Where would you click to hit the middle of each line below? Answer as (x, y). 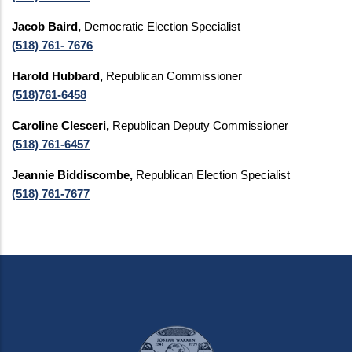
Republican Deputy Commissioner (200, 126)
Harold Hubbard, (59, 76)
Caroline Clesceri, (62, 126)
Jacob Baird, (48, 27)
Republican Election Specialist (213, 175)
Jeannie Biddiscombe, (74, 175)
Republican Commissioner (174, 76)
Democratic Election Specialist (162, 27)
